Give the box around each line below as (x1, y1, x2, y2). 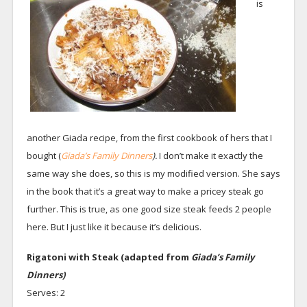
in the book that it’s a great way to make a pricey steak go (26, 185, 264, 197)
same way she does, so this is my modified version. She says (26, 167, 280, 180)
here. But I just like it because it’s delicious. (26, 221, 201, 233)
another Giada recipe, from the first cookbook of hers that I (26, 132, 272, 144)
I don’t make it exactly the (158, 149, 263, 162)
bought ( (26, 149, 61, 162)
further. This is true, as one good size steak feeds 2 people (26, 203, 271, 215)
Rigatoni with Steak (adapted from (26, 251, 191, 263)
